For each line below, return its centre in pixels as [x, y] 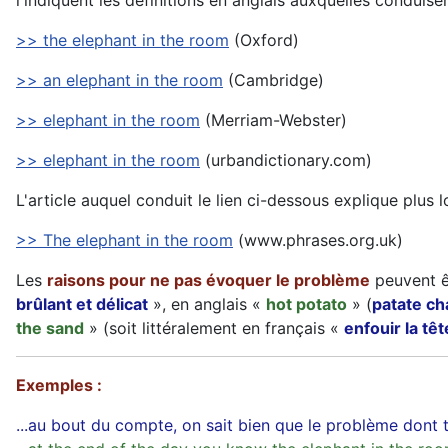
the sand [50, 328]
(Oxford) [264, 40]
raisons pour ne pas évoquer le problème [208, 280]
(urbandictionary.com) [286, 160]
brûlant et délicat [82, 304]
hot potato [306, 304]
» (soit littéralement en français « [214, 328]
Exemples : [59, 385]
